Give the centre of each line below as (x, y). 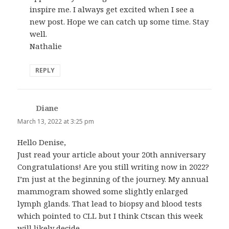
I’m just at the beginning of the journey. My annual (113, 179)
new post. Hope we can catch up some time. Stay (119, 21)
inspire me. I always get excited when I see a (112, 9)
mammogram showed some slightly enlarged (103, 191)
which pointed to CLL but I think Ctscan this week (110, 215)
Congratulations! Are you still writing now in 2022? (113, 166)
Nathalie (46, 46)
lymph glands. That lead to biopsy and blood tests (110, 203)
